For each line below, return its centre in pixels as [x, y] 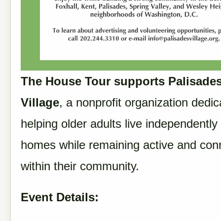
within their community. [80, 166]
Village [40, 102]
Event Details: [60, 197]
